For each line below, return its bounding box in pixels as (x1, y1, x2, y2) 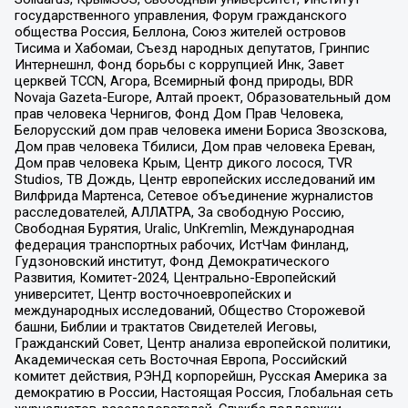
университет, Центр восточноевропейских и (14, 285, 291, 302)
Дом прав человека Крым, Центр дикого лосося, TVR (14, 154, 352, 171)
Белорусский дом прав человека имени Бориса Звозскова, (14, 121, 387, 138)
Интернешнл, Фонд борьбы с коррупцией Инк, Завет (14, 56, 344, 73)
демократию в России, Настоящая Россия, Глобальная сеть (14, 383, 393, 401)
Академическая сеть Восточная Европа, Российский (14, 351, 347, 368)
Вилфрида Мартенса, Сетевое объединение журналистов (14, 187, 373, 204)
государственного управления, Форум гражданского (14, 6, 347, 24)
